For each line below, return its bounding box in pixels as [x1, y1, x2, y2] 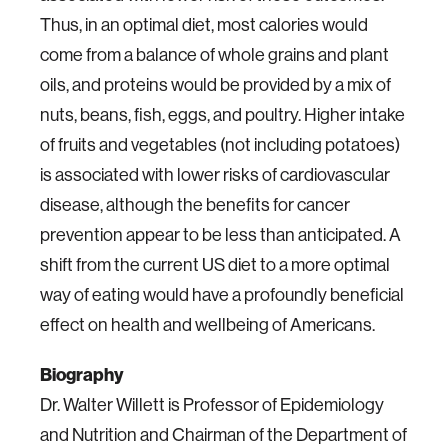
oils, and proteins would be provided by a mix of [40, 73, 391, 96]
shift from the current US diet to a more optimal [40, 253, 390, 276]
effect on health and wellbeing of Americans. [40, 313, 375, 336]
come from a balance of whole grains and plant [40, 43, 389, 66]
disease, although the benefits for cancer [40, 193, 350, 216]
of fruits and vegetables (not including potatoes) [40, 133, 400, 156]
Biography [40, 363, 124, 386]
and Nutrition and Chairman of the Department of [40, 423, 407, 446]
